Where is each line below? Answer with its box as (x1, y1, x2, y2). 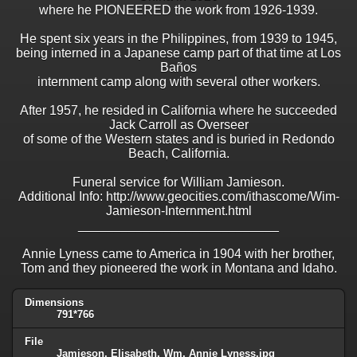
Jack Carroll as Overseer (108, 118, 249, 132)
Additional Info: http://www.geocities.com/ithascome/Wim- (18, 190, 339, 204)
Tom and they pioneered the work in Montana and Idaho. (20, 261, 337, 276)
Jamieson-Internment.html (105, 204, 252, 218)
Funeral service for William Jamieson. (73, 175, 284, 190)
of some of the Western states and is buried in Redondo (22, 132, 335, 147)
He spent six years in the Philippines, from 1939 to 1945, (20, 32, 337, 46)
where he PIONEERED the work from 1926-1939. (39, 3, 318, 18)
